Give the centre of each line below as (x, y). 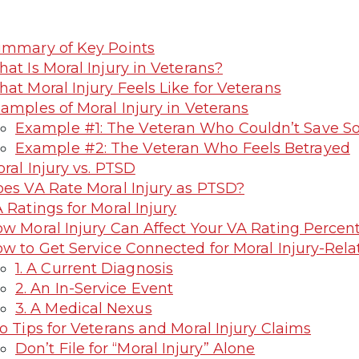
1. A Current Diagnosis (94, 268)
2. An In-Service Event (94, 288)
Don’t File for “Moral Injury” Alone (135, 348)
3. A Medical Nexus (84, 308)
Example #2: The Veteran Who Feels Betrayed (183, 148)
